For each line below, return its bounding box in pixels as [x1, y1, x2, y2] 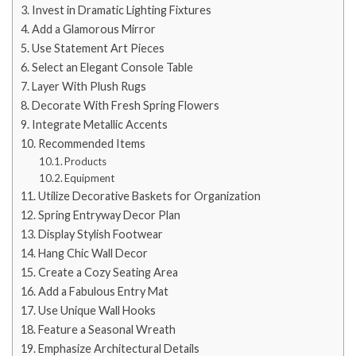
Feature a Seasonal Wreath [37, 323, 176, 337]
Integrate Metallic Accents [31, 118, 168, 132]
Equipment [64, 172, 115, 185]
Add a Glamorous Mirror [31, 22, 156, 37]
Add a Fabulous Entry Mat [37, 284, 168, 299]
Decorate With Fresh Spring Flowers [31, 99, 219, 113]
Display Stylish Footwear [37, 227, 163, 242]
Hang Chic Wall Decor [37, 246, 148, 261]
